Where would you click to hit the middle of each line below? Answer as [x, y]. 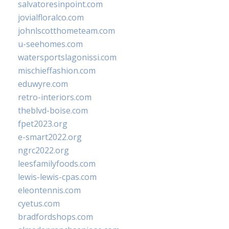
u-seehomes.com [50, 44]
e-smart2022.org [50, 137]
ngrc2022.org [43, 150]
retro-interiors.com [55, 97]
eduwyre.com [43, 84]
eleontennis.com [49, 190]
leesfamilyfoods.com [57, 164]
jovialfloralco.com [51, 17]
